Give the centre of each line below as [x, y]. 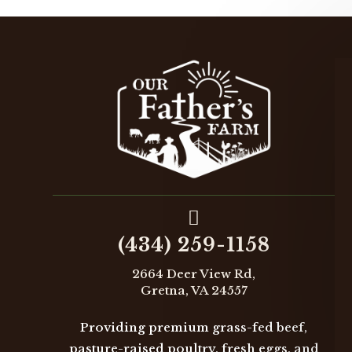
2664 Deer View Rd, [194, 274]
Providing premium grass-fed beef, [194, 328]
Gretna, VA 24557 [194, 291]
